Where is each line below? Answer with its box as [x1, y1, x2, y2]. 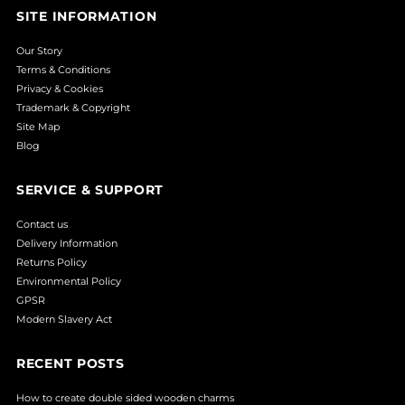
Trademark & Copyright [16, 100, 131, 114]
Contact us [16, 217, 69, 231]
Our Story [16, 43, 63, 57]
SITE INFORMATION [16, 7, 157, 24]
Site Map [16, 119, 61, 133]
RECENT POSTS [16, 354, 125, 372]
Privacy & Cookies [16, 81, 104, 95]
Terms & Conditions [16, 62, 111, 76]
